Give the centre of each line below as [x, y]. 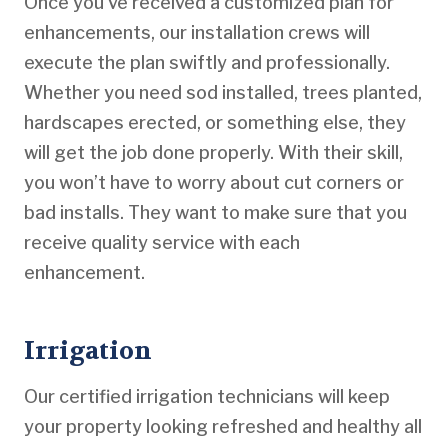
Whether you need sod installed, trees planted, [223, 92]
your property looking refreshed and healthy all [223, 426]
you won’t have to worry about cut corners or [214, 182]
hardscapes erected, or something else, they [215, 122]
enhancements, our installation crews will [197, 32]
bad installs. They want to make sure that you [215, 212]
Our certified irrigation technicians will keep [207, 396]
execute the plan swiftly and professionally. [207, 62]
